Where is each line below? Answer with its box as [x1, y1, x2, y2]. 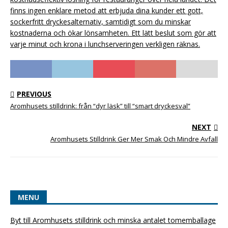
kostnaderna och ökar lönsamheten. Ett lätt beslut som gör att [10, 27, 216, 38]
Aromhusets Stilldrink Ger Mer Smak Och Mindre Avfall [50, 134, 218, 144]
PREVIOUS [17, 89, 51, 99]
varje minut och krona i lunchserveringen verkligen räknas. [10, 39, 200, 49]
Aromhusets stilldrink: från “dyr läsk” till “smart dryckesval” [10, 101, 190, 110]
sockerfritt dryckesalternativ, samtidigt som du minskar [10, 16, 191, 26]
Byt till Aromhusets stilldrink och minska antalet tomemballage [10, 215, 216, 225]
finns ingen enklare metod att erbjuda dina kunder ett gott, [10, 5, 203, 15]
